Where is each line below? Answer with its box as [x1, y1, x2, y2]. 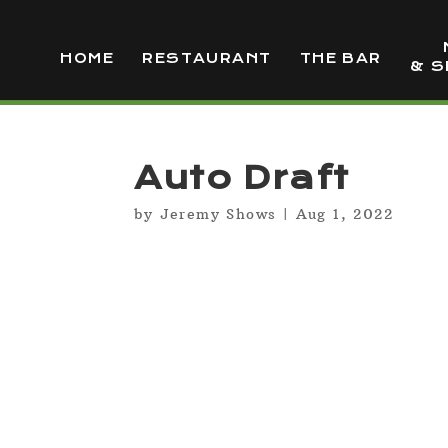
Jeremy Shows [159, 205, 277, 223]
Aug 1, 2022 [295, 205, 394, 223]
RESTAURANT [142, 50, 272, 67]
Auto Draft [134, 159, 350, 197]
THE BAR [299, 50, 382, 67]
